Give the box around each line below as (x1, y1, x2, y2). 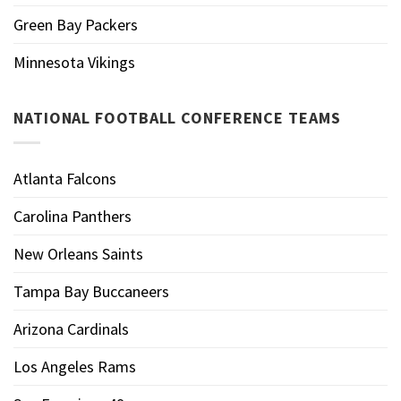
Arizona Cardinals (13, 318, 129, 339)
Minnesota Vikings (13, 51, 135, 73)
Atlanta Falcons (13, 167, 116, 189)
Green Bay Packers (13, 13, 138, 35)
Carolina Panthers (13, 205, 132, 226)
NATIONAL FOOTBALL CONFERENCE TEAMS (13, 107, 341, 128)
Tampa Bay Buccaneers (13, 280, 169, 302)
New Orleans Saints (13, 243, 143, 264)
